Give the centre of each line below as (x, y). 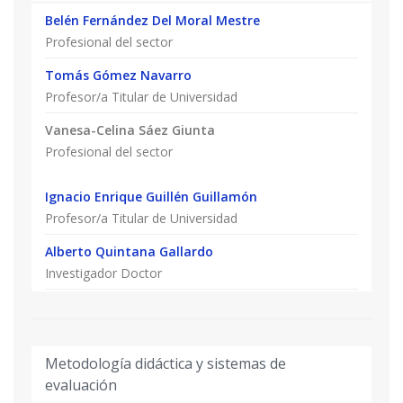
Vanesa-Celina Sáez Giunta (130, 130)
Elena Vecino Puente (108, 306)
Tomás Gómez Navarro (118, 75)
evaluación (81, 385)
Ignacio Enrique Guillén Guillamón (151, 196)
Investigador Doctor (103, 273)
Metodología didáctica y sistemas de (166, 363)
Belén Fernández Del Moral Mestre (152, 20)
